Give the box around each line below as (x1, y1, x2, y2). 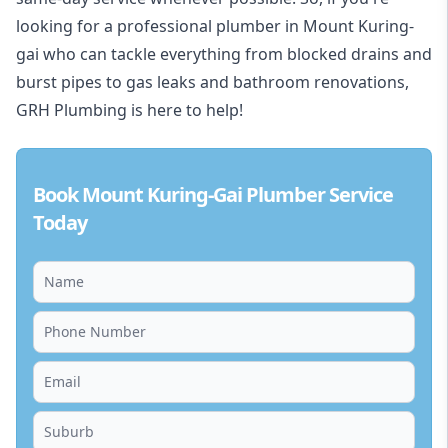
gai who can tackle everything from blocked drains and (16, 43, 432, 66)
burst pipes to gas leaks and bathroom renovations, (16, 71, 409, 94)
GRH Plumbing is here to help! (16, 99, 243, 122)
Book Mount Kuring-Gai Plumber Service (33, 181, 393, 209)
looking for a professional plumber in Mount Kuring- (16, 15, 414, 38)
